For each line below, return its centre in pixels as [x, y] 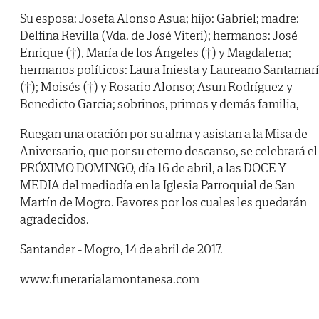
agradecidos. [54, 219]
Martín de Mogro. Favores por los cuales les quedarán [163, 202]
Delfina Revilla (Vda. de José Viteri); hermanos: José [159, 36]
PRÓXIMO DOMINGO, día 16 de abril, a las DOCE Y [153, 168]
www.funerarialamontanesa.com [110, 279]
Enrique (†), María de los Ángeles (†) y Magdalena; [156, 53]
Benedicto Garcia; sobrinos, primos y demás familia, [159, 104]
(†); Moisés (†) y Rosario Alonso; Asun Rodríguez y [156, 87]
